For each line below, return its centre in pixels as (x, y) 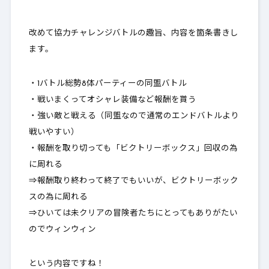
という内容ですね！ (66, 264)
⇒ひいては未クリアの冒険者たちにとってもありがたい (133, 213)
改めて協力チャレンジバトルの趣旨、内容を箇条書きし (133, 33)
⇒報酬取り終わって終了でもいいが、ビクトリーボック (133, 181)
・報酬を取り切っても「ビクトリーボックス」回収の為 (133, 148)
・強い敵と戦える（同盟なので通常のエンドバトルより (134, 116)
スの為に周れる (58, 197)
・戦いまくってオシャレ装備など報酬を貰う (112, 100)
